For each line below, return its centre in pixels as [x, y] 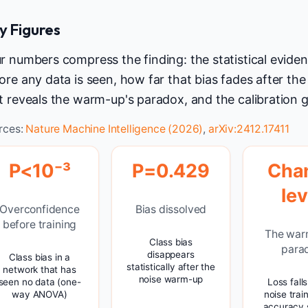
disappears [171, 255]
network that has [40, 270]
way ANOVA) [40, 295]
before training [40, 225]
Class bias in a [40, 257]
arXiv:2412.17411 [249, 129]
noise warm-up [171, 279]
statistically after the [171, 267]
